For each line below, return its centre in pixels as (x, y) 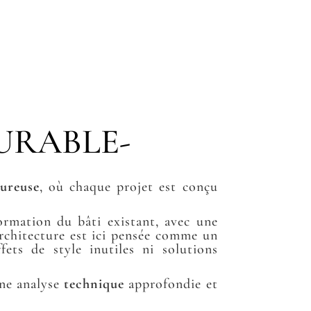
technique (94, 284)
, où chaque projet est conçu (128, 186)
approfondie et (171, 284)
